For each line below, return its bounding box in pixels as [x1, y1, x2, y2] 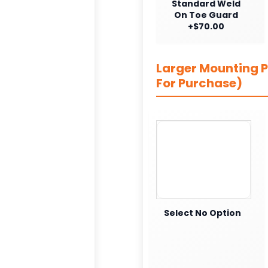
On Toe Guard [173, 8, 238, 21]
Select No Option [163, 206, 241, 219]
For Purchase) [156, 74, 242, 92]
